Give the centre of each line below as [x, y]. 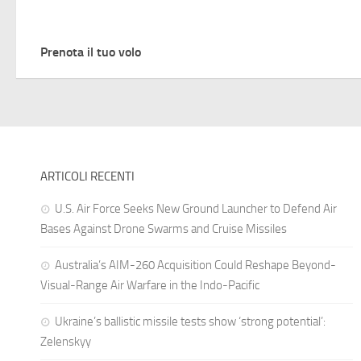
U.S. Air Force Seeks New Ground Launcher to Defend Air [196, 208]
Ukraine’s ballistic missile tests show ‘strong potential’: [190, 321]
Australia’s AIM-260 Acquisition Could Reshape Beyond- [195, 265]
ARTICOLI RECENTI [87, 176]
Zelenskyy [66, 341]
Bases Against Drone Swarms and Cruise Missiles [164, 228]
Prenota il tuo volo [91, 52]
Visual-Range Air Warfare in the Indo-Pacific [150, 285]
